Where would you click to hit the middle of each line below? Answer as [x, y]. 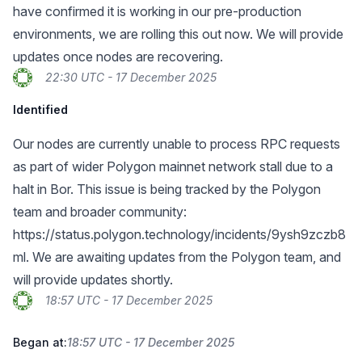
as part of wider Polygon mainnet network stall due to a [173, 166]
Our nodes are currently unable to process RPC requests [177, 144]
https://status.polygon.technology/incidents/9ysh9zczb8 [179, 234]
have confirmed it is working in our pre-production [157, 11]
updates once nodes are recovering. [118, 57]
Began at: [40, 342]
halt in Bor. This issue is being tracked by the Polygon [167, 189]
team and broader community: [100, 212]
